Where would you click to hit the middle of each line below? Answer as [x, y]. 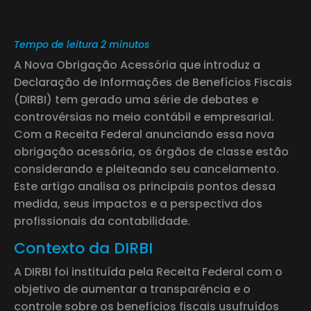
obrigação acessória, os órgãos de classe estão [151, 151]
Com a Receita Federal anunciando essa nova [144, 134]
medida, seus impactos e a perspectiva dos [138, 203]
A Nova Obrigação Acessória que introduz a [137, 65]
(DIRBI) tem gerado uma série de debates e [136, 99]
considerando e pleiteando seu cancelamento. [146, 169]
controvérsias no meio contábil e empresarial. [144, 117]
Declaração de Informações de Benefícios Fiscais [153, 82]
